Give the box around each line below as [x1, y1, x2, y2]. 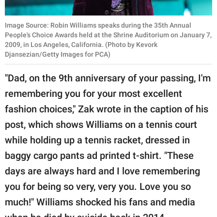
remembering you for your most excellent [5, 88, 182, 100]
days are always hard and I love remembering [5, 165, 200, 177]
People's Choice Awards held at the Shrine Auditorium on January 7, [5, 31, 212, 39]
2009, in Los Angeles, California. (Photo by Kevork [5, 41, 157, 49]
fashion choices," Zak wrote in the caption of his [5, 103, 208, 115]
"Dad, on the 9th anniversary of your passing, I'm [5, 72, 211, 84]
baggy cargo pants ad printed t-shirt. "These [5, 150, 194, 162]
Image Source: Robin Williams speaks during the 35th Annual [5, 21, 191, 30]
